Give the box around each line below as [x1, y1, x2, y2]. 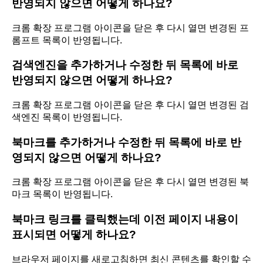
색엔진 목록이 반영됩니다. [12, 112, 122, 122]
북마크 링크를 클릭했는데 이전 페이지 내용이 [12, 213, 238, 226]
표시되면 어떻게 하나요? [12, 228, 136, 241]
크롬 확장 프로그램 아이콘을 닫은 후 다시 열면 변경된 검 [12, 100, 249, 110]
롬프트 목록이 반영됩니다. [12, 35, 122, 45]
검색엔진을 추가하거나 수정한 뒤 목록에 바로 [12, 59, 238, 72]
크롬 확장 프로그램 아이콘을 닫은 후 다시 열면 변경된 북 [12, 177, 249, 187]
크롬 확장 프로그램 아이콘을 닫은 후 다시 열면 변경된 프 [12, 22, 249, 33]
